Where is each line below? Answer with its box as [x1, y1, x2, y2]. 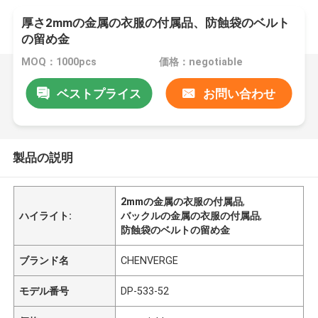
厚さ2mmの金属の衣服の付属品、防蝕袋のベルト [21, 16, 290, 31]
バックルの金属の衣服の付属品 [121, 209, 261, 221]
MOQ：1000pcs [21, 56, 97, 68]
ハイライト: [19, 209, 72, 221]
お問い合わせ [202, 86, 275, 101]
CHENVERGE [121, 254, 179, 266]
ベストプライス [56, 86, 141, 101]
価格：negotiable [158, 56, 243, 68]
